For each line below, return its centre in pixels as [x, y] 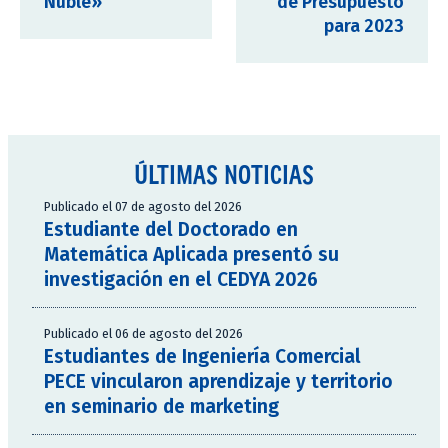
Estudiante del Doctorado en [171, 230]
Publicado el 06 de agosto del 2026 [143, 334]
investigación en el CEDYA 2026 [181, 280]
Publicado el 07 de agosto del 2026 [143, 207]
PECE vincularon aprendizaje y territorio [218, 382]
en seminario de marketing [161, 407]
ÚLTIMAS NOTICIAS [224, 174]
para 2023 [364, 27]
